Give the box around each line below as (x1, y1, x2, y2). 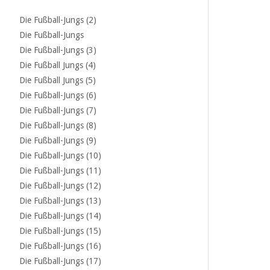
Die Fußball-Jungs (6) (19, 90, 96, 100)
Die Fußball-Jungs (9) (19, 136, 96, 145)
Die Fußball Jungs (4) (19, 60, 96, 70)
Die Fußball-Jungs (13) (19, 196, 101, 206)
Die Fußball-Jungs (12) (19, 181, 101, 190)
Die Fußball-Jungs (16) (19, 241, 101, 251)
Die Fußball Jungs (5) (19, 75, 96, 85)
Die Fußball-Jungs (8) (19, 121, 96, 130)
